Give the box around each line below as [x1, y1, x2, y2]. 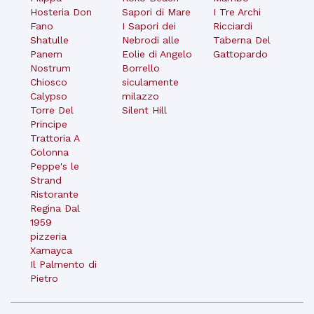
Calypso [30, 90, 68, 102]
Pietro [30, 272, 59, 284]
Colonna [30, 146, 69, 158]
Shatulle [30, 34, 69, 46]
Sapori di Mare [121, 6, 191, 18]
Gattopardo [213, 48, 268, 60]
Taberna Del [213, 34, 271, 46]
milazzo [121, 90, 159, 102]
